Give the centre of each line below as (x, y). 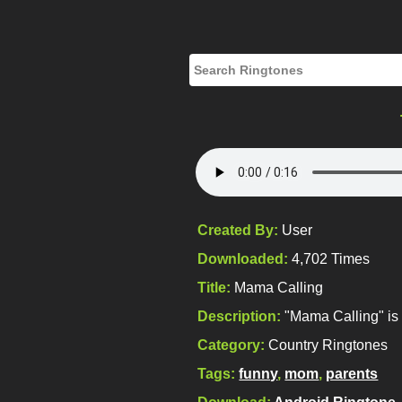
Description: (241, 316)
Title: (216, 288)
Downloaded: (245, 259)
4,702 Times (331, 259)
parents (352, 374)
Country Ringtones (328, 345)
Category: (233, 345)
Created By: (240, 230)
